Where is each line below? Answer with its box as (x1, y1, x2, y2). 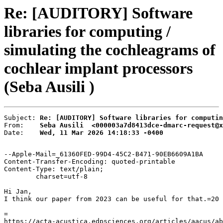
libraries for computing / (4, 22, 171, 40)
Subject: (4, 114, 40, 122)
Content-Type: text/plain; (4, 165, 104, 173)
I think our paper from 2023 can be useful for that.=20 (4, 195, 219, 203)
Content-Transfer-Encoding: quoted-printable (4, 158, 175, 166)
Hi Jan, (4, 188, 32, 196)
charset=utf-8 (4, 173, 36, 181)
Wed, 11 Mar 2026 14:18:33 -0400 (40, 129, 163, 137)
